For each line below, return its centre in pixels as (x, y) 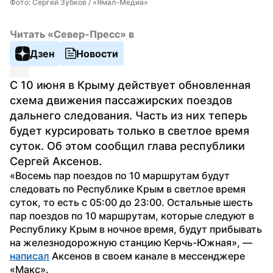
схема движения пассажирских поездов (121, 100)
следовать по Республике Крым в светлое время (128, 189)
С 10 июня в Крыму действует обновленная (130, 85)
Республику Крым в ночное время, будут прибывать (136, 229)
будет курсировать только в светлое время (129, 130)
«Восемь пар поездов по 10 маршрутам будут (120, 175)
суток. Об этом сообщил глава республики (127, 146)
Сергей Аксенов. (56, 161)
